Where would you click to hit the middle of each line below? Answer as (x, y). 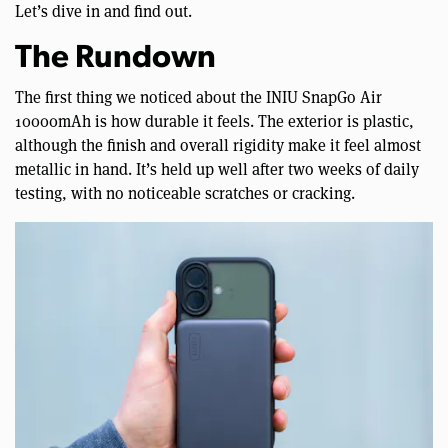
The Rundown (115, 58)
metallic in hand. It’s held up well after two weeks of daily (217, 169)
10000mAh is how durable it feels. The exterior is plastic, (214, 121)
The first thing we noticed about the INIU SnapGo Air (198, 97)
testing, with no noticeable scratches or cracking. (185, 193)
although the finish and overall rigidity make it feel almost (218, 145)
